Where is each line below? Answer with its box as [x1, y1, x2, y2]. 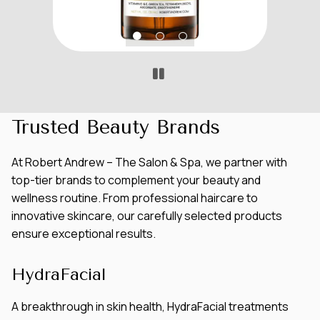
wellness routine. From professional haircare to [11, 190, 258, 206]
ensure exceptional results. [11, 226, 156, 242]
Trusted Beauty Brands [11, 116, 220, 139]
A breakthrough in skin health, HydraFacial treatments [11, 299, 289, 315]
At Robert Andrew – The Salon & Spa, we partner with [11, 154, 287, 171]
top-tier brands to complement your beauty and [11, 172, 261, 189]
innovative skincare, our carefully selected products [11, 208, 282, 224]
